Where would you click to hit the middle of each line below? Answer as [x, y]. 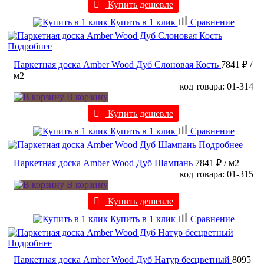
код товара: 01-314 [217, 86]
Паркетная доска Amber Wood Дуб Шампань [103, 163]
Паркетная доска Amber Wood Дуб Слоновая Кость [116, 64]
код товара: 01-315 [217, 174]
